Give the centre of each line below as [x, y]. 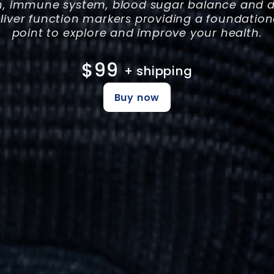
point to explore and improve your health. [137, 32]
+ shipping [158, 71]
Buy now [137, 98]
